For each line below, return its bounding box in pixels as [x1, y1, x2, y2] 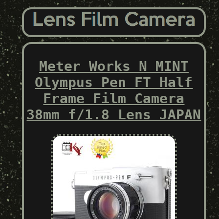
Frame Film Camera [43, 90, 185, 107]
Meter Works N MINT [39, 58, 189, 74]
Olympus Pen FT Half [35, 74, 193, 90]
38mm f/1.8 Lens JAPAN [26, 106, 201, 123]
